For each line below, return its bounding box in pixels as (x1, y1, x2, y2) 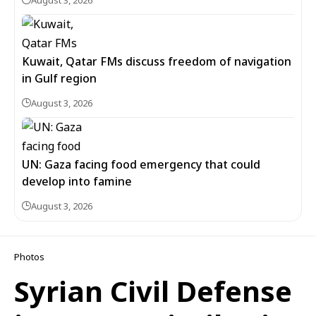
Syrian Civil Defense (14, 271, 292, 310)
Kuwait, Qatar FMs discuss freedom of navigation (22, 53, 291, 69)
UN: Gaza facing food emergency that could (22, 156, 260, 172)
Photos (14, 250, 44, 263)
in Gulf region (22, 70, 97, 86)
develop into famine (22, 173, 132, 189)
